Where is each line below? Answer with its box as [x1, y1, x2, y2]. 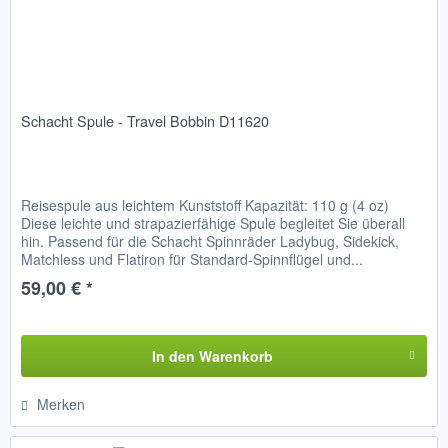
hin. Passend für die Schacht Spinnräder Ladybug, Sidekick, [21, 231, 400, 252]
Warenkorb [198, 346, 273, 367]
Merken [37, 394, 86, 415]
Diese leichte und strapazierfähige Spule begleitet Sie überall [21, 213, 406, 234]
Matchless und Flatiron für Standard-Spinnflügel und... [21, 249, 364, 270]
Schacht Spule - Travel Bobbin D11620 [21, 110, 270, 132]
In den [151, 346, 195, 367]
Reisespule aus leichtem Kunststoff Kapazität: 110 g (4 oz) [21, 195, 390, 216]
